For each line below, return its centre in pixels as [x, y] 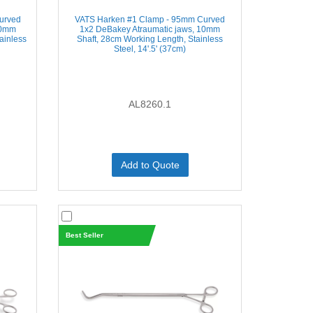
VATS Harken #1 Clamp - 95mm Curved [150, 20]
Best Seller [84, 235]
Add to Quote [150, 165]
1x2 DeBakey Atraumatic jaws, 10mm [150, 29]
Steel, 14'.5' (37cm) [150, 49]
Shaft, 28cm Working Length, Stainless [150, 39]
